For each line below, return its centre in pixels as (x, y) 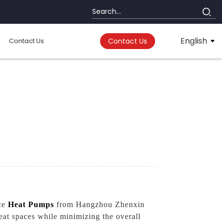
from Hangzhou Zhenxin (99, 205)
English (194, 41)
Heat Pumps (31, 205)
